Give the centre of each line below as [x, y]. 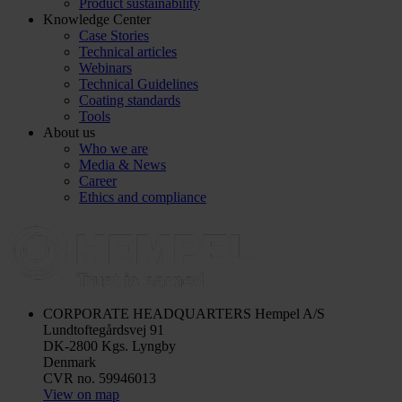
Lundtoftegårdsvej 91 [104, 329]
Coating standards [130, 100]
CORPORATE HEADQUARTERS [147, 313]
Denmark [70, 362]
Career [98, 180]
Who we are [114, 148]
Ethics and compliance [143, 197]
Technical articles [128, 51]
